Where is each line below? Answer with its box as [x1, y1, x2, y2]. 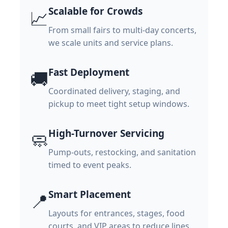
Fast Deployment [48, 66, 129, 79]
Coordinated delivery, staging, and [48, 85, 180, 97]
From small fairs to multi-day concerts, [48, 24, 196, 36]
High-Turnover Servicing [48, 127, 164, 140]
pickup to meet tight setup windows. [48, 98, 189, 110]
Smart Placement [48, 188, 131, 202]
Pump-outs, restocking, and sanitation [48, 147, 196, 158]
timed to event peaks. [48, 159, 131, 171]
